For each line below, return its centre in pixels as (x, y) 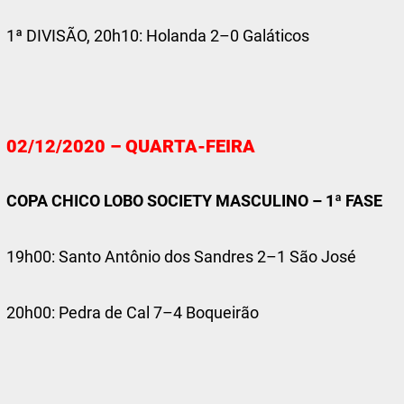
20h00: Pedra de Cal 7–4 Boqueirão (133, 312)
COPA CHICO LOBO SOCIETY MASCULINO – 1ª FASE (195, 201)
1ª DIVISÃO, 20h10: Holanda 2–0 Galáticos (158, 36)
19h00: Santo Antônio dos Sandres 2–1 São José (182, 257)
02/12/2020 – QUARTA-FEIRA (131, 146)
